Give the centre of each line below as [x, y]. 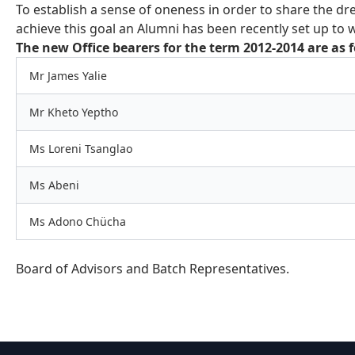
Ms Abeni [54, 185]
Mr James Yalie [68, 75]
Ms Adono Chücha [78, 221]
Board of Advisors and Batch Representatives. [153, 268]
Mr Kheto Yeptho [74, 112]
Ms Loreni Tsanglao [81, 148]
